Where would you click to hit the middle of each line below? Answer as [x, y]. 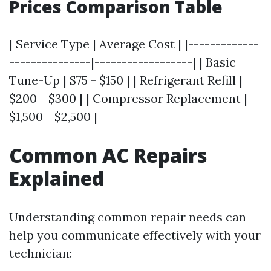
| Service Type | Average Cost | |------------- [134, 44]
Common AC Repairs [108, 155]
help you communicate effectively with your [135, 235]
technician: [41, 253]
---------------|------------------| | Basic [122, 62]
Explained [57, 178]
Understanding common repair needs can [128, 217]
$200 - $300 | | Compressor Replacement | [128, 98]
